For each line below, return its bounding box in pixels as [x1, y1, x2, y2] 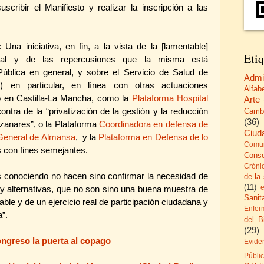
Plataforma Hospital [131, 93, 209, 103]
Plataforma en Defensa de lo [98, 132, 208, 142]
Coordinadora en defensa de [99, 119, 208, 129]
